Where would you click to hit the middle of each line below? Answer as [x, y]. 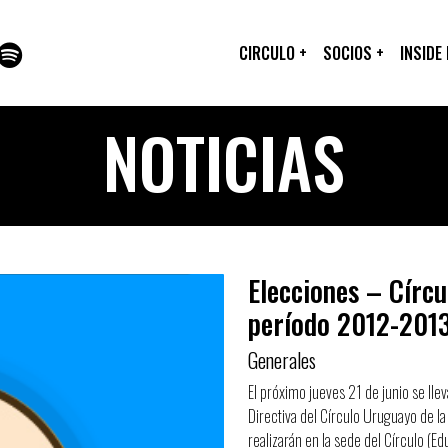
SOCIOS [349, 53]
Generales [282, 360]
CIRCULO [269, 53]
